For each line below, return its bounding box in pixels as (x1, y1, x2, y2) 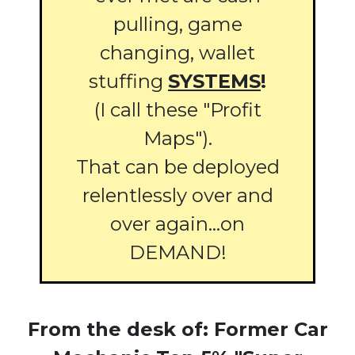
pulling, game (113, 13, 242, 36)
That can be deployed (75, 155, 280, 179)
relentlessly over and (82, 184, 273, 208)
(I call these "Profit (94, 98, 261, 122)
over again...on (110, 212, 245, 236)
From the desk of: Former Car (27, 318, 328, 342)
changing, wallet (100, 41, 255, 65)
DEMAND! (128, 241, 227, 265)
